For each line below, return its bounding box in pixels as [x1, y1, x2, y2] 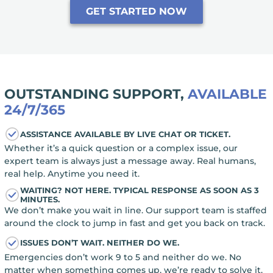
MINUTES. [19, 194, 60, 204]
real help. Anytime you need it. [4, 168, 140, 180]
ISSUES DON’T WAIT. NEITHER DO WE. [19, 238, 179, 248]
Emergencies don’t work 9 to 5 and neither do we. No [4, 251, 241, 263]
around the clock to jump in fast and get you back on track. [4, 217, 265, 229]
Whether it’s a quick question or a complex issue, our [4, 143, 238, 154]
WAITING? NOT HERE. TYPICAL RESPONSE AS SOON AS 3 [19, 185, 259, 195]
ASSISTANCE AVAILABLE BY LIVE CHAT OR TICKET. [19, 129, 230, 139]
